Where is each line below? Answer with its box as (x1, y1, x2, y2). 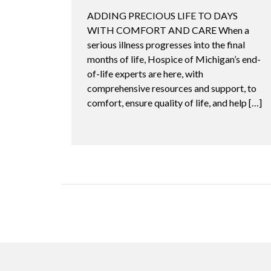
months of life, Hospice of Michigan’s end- (87, 53, 261, 65)
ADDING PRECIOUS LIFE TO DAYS (87, 10, 238, 22)
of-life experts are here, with (87, 68, 203, 80)
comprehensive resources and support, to (87, 82, 256, 94)
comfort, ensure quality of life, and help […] (87, 97, 262, 109)
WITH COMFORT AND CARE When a (87, 24, 249, 36)
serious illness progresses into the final (87, 39, 245, 51)
